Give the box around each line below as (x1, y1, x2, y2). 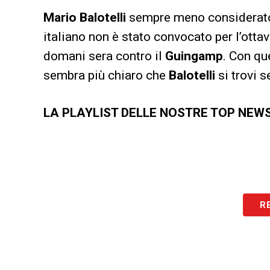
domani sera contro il (43, 48, 165, 63)
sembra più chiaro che (43, 67, 169, 83)
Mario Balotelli (43, 10, 129, 25)
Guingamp (165, 48, 223, 63)
